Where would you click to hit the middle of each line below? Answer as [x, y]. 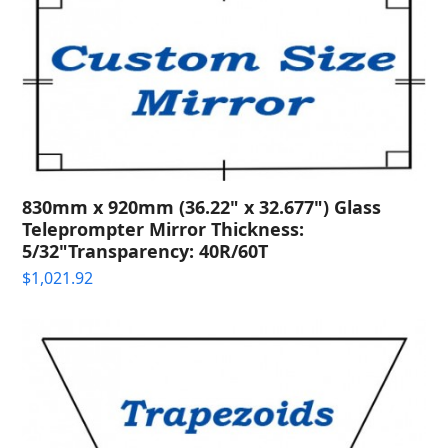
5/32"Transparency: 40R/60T [145, 250]
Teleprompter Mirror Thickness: [163, 228]
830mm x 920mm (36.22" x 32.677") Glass [202, 206]
